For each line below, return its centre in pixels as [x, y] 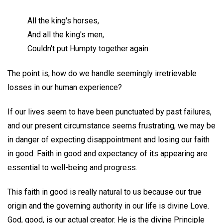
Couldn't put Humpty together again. [89, 48]
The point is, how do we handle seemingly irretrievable [102, 74]
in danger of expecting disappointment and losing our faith [109, 139]
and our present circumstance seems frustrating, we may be [111, 125]
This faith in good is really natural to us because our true [105, 192]
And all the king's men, [66, 34]
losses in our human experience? [65, 88]
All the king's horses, [63, 20]
